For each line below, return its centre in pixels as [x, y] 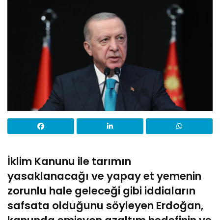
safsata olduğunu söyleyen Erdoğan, [105, 206]
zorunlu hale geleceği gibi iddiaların [101, 191]
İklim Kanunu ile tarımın [69, 162]
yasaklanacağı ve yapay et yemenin [104, 176]
